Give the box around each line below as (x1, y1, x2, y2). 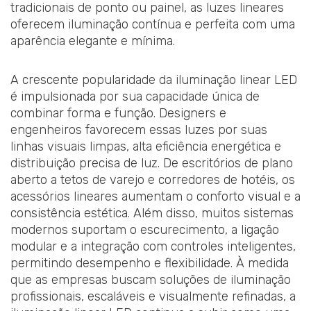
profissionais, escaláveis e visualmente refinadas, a (10, 288, 296, 304)
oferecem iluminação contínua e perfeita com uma (10, 17, 295, 33)
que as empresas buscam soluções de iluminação (10, 271, 291, 287)
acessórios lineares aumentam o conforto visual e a (10, 188, 301, 204)
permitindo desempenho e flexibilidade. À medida (10, 255, 289, 271)
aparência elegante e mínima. (10, 33, 175, 49)
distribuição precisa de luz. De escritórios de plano (10, 155, 293, 171)
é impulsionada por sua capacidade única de (10, 88, 260, 104)
